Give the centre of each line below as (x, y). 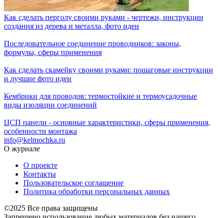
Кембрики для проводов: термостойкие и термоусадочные (100, 96)
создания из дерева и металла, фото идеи (72, 26)
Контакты (40, 174)
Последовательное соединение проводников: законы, (92, 44)
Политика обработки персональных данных (97, 192)
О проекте (40, 165)
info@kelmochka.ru (35, 140)
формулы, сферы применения (53, 53)
